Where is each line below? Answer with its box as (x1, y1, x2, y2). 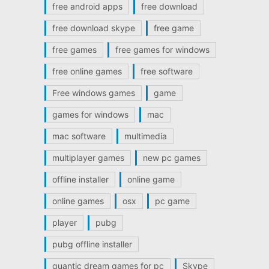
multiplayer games (52, 153, 124, 163)
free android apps (52, 1, 122, 11)
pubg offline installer (52, 239, 132, 249)
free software (140, 66, 193, 76)
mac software (52, 131, 106, 141)
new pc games (142, 153, 201, 163)
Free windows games (52, 88, 135, 98)
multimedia (124, 131, 167, 141)
